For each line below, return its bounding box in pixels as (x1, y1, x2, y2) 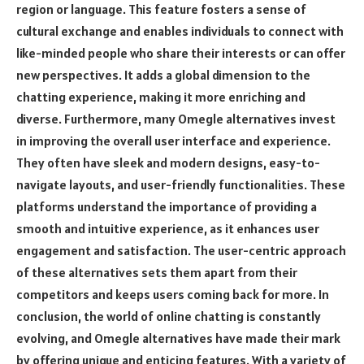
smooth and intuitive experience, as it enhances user (16, 220, 319, 236)
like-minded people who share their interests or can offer (16, 45, 345, 61)
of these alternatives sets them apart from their (16, 264, 297, 280)
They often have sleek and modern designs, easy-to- (16, 154, 320, 171)
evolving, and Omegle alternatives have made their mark (16, 330, 340, 346)
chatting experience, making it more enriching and (16, 89, 305, 105)
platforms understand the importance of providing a (16, 198, 317, 214)
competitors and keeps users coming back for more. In (16, 286, 329, 302)
